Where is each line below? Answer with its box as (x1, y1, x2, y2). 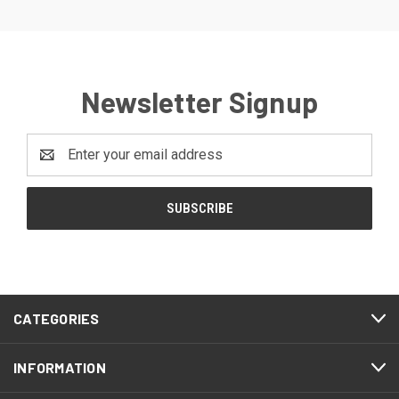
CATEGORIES (13, 309, 100, 327)
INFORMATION (13, 358, 106, 376)
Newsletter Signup (80, 84, 319, 118)
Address (27, 156, 80, 174)
